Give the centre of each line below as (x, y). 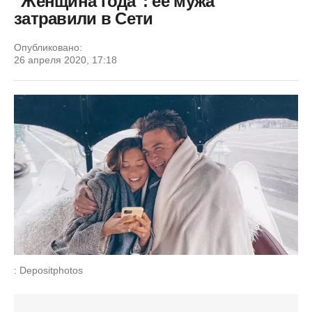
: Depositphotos (48, 270)
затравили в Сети (84, 18)
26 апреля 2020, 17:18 (65, 60)
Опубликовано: (48, 47)
